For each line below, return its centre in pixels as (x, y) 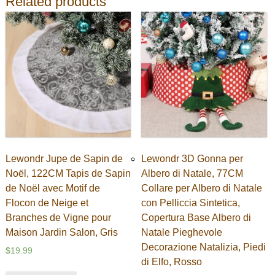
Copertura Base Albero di (196, 218)
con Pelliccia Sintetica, (191, 203)
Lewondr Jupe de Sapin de (64, 159)
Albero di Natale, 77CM (192, 174)
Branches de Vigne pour (58, 218)
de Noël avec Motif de (52, 188)
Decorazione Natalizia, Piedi (204, 247)
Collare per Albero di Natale (202, 188)
